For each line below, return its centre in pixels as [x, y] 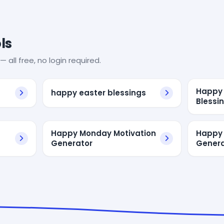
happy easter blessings [98, 92]
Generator [71, 143]
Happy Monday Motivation [103, 133]
